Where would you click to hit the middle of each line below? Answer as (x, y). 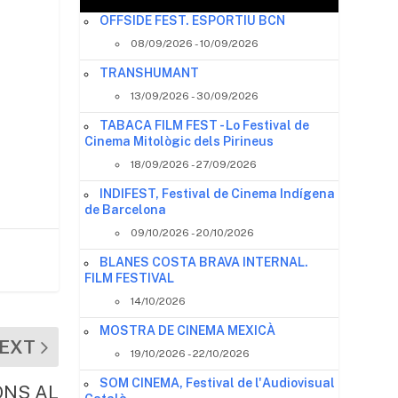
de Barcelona (126, 209)
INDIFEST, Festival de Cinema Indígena (218, 193)
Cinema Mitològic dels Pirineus (179, 141)
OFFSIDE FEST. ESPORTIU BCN (193, 20)
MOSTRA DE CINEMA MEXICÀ (188, 330)
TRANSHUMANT (150, 72)
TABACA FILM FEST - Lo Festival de (205, 125)
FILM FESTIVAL (130, 278)
